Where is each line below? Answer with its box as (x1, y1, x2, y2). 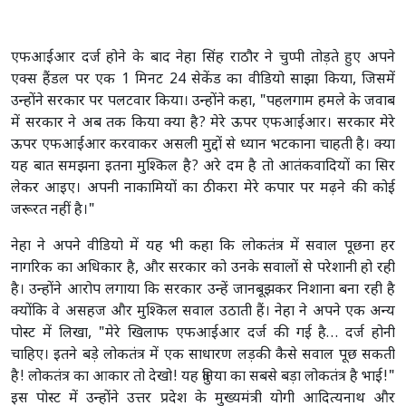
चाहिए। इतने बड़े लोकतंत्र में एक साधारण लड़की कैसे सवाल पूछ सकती (11, 345, 395, 365)
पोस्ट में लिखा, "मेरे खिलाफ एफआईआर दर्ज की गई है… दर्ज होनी (11, 324, 395, 343)
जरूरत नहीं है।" (11, 200, 95, 220)
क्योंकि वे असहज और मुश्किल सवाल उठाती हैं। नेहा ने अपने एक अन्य (11, 302, 395, 322)
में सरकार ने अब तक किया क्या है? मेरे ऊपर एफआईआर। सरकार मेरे (11, 113, 395, 133)
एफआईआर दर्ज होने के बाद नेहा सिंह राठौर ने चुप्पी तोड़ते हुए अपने (11, 48, 395, 68)
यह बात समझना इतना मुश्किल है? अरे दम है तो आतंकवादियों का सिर (11, 157, 395, 177)
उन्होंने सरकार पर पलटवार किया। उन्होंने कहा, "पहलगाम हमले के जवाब (11, 92, 395, 111)
